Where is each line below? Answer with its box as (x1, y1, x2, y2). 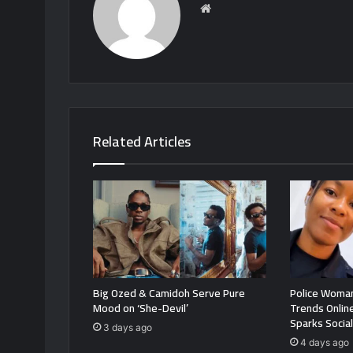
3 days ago (103, 321, 152, 334)
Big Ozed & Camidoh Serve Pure (93, 283, 245, 304)
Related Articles (93, 128, 191, 155)
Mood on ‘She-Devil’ (93, 298, 188, 319)
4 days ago (299, 336, 349, 349)
